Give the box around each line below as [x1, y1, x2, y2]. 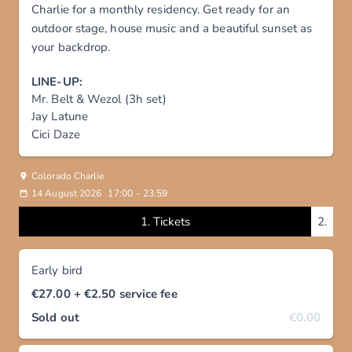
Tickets [152, 214, 190, 229]
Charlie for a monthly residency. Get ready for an [31, 2, 290, 17]
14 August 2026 [31, 187, 102, 200]
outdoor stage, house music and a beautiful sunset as [31, 20, 313, 36]
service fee [115, 286, 178, 302]
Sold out [31, 310, 79, 325]
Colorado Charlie [31, 170, 104, 182]
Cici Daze [31, 126, 80, 142]
